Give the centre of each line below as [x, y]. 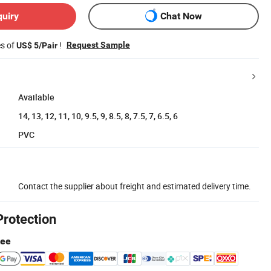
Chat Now [181, 16]
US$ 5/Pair [37, 45]
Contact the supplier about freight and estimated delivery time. [135, 186]
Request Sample [98, 44]
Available [36, 97]
